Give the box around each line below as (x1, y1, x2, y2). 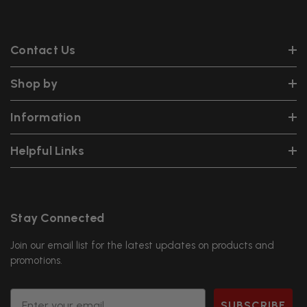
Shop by (10, 75, 58, 91)
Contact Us (10, 42, 76, 58)
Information (10, 109, 81, 125)
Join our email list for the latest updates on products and (10, 238, 274, 251)
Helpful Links (10, 143, 85, 158)
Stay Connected (10, 210, 105, 225)
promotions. (10, 254, 62, 267)
